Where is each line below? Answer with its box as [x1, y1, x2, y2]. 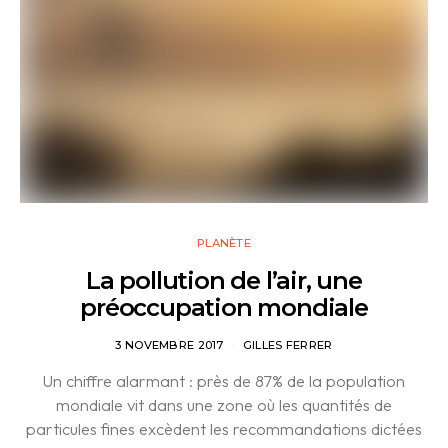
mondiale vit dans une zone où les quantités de [56, 394, 392, 416]
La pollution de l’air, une [86, 266, 362, 296]
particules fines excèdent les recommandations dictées [26, 418, 422, 440]
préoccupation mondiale [80, 293, 368, 323]
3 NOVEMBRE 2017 [115, 338, 224, 353]
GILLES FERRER [242, 338, 333, 353]
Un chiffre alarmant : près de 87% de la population [43, 370, 405, 392]
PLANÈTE [197, 236, 251, 251]
